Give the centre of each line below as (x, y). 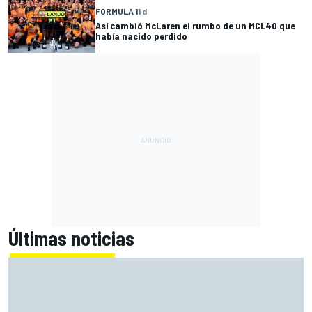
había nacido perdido (141, 36)
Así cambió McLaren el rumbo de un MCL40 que (195, 25)
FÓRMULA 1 (117, 11)
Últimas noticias (71, 238)
